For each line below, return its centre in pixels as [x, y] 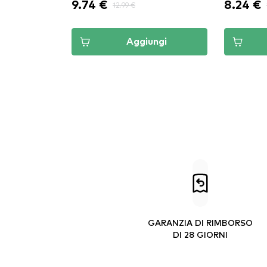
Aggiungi [147, 42]
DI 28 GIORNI [200, 234]
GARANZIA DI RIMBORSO [200, 222]
